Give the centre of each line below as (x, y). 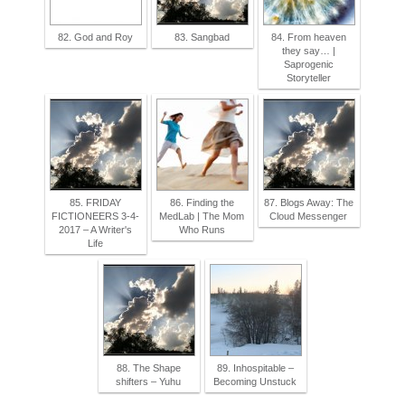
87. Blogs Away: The (308, 202)
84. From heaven (308, 37)
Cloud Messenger (308, 216)
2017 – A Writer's (95, 230)
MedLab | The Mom (202, 216)
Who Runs (202, 230)
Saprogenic (308, 64)
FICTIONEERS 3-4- (95, 216)
